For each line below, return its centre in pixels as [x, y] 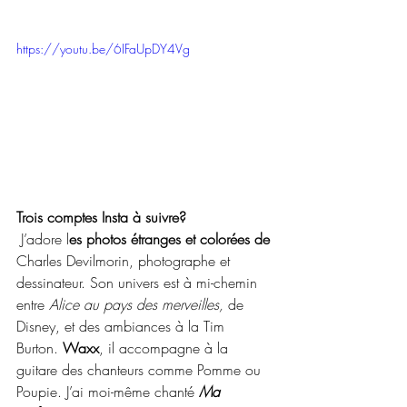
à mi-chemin [223, 282]
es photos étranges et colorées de [172, 238]
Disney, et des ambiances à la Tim [123, 326]
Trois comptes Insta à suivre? [101, 217]
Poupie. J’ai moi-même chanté [108, 391]
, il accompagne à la [166, 347]
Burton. [37, 347]
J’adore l [45, 238]
